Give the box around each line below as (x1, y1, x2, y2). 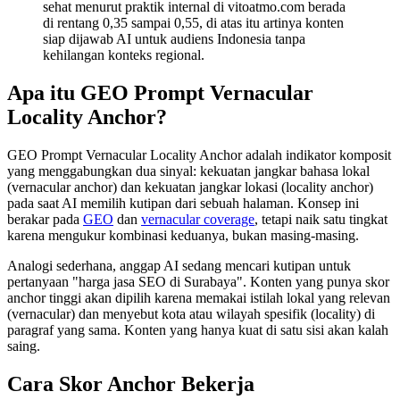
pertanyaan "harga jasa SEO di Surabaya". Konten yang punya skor (7, 273, 389, 289)
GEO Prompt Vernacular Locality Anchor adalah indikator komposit (7, 146, 391, 162)
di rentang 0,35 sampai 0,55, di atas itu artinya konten (43, 14, 344, 30)
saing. (7, 337, 40, 354)
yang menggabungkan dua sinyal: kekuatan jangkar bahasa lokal (7, 162, 370, 179)
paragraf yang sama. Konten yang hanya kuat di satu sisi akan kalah (7, 321, 388, 337)
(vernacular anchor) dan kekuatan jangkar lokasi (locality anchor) (7, 179, 373, 195)
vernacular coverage (141, 211, 254, 227)
